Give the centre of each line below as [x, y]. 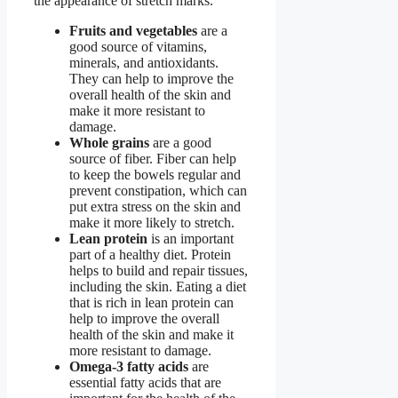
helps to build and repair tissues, [159, 270]
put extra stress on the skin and [155, 206]
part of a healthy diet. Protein [150, 254]
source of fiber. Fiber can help [153, 158]
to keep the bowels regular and [155, 174]
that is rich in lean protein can [151, 302]
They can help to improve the [151, 78]
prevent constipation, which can [158, 190]
